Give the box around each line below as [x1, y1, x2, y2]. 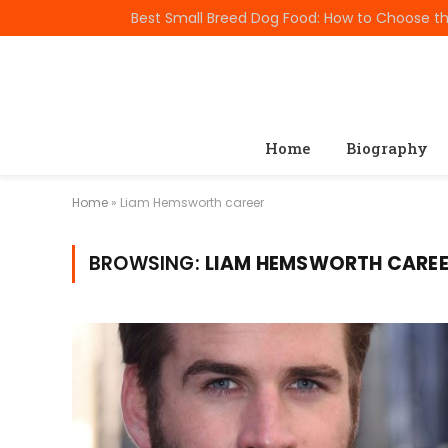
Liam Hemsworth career [120, 194, 264, 211]
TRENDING [30, 7, 96, 28]
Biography [345, 138, 428, 158]
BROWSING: [89, 250, 205, 277]
